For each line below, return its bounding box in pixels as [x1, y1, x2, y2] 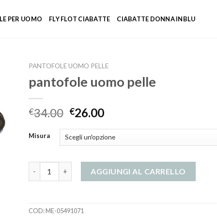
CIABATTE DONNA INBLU [117, 15, 196, 23]
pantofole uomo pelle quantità [28, 162, 130, 171]
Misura [29, 131, 50, 139]
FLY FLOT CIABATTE [49, 15, 110, 23]
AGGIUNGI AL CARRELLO [91, 166, 186, 176]
